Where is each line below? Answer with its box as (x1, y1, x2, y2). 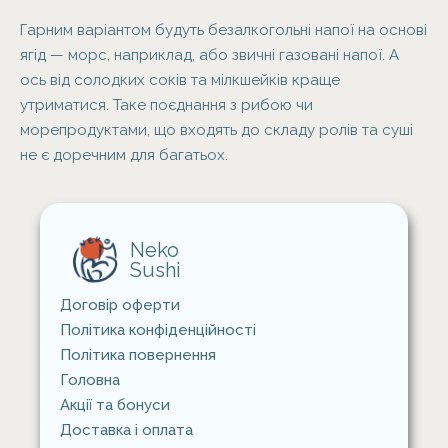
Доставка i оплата (60, 421, 193, 439)
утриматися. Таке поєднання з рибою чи (20, 96, 313, 114)
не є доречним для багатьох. (20, 146, 228, 164)
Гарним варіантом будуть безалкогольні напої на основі (20, 21, 427, 39)
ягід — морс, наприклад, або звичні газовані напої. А (20, 46, 399, 64)
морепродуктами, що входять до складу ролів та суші (20, 121, 413, 139)
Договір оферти (60, 296, 180, 314)
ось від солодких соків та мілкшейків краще (20, 71, 340, 89)
